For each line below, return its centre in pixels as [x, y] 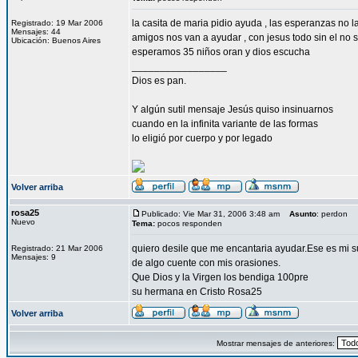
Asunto [303, 214]
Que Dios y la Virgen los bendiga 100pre [220, 277]
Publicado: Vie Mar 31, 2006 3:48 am [211, 214]
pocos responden [190, 223]
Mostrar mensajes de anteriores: [277, 343]
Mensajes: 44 [36, 32]
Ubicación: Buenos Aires [56, 40]
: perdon [332, 214]
